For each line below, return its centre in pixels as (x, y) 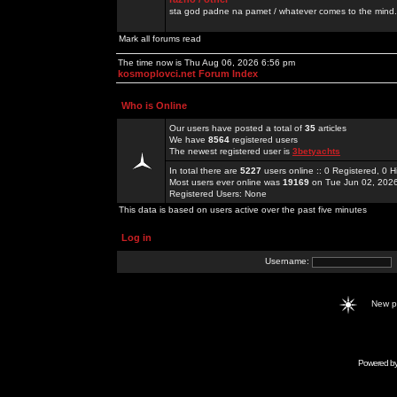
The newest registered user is (231, 151)
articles (331, 128)
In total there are (205, 171)
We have (189, 140)
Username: (288, 261)
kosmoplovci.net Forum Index (188, 74)
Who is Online (154, 105)
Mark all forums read (160, 39)
